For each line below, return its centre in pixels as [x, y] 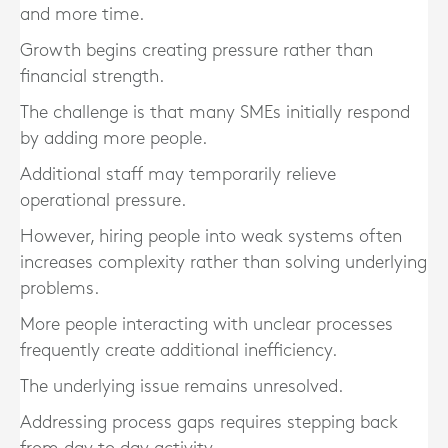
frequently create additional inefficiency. [178, 350]
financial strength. [92, 76]
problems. [59, 288]
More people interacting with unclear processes [206, 324]
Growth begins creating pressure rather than [196, 50]
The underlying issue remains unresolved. [181, 386]
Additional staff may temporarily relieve [178, 174]
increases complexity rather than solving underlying [223, 262]
